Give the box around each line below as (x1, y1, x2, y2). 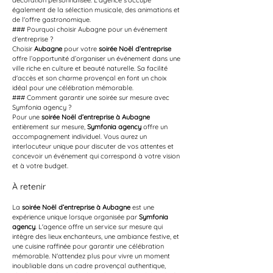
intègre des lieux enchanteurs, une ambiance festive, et (12, 232, 181, 241)
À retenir (12, 181, 46, 192)
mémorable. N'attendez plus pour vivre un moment (12, 252, 172, 260)
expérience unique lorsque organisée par (12, 213, 139, 221)
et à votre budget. (12, 161, 68, 170)
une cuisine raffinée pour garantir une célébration (12, 242, 166, 250)
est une (130, 203, 156, 211)
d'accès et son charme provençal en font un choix (12, 74, 168, 82)
